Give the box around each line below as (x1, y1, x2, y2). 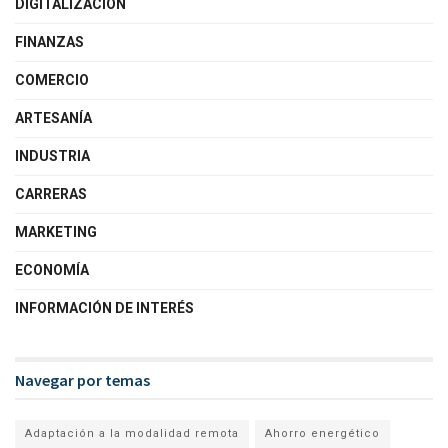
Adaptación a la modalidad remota (25, 427, 239, 441)
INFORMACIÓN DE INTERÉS (15, 300, 194, 317)
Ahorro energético (265, 427, 380, 441)
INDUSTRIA (15, 148, 90, 165)
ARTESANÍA (15, 110, 92, 127)
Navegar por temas (15, 370, 150, 391)
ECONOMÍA (15, 262, 89, 279)
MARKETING (15, 224, 97, 241)
